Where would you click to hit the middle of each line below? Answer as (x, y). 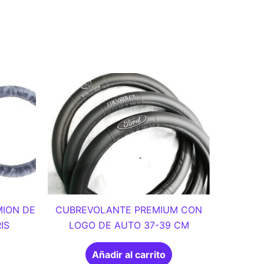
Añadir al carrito (129, 254)
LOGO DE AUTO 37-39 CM (129, 225)
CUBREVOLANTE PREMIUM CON (129, 209)
